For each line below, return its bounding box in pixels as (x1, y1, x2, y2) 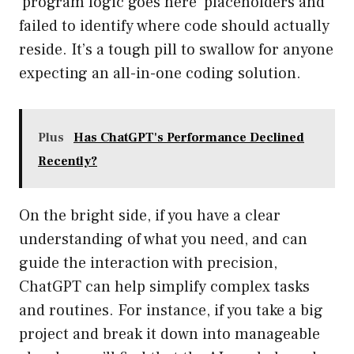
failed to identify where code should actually (19, 16, 330, 37)
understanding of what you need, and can (19, 229, 307, 250)
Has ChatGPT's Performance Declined (73, 130, 304, 146)
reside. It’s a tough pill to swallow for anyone (19, 40, 333, 61)
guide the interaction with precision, (19, 253, 277, 274)
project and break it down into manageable (19, 324, 320, 345)
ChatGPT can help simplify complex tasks (19, 277, 310, 298)
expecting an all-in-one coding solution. (19, 63, 301, 85)
